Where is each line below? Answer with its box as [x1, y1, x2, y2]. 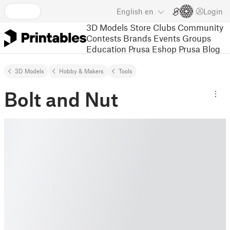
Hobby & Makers [59, 67, 104, 74]
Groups [182, 32, 211, 43]
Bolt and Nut [4, 87, 118, 111]
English [117, 7, 143, 16]
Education [86, 43, 126, 54]
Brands [123, 32, 151, 43]
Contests [86, 32, 121, 43]
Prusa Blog [179, 43, 220, 54]
